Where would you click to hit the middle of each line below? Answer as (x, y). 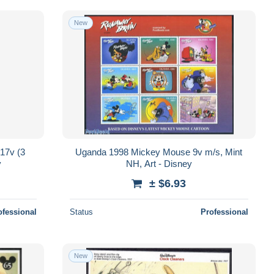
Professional (224, 212)
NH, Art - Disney (159, 163)
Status (81, 212)
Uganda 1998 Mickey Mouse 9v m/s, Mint (159, 152)
